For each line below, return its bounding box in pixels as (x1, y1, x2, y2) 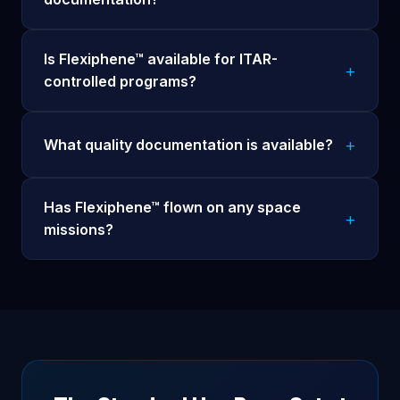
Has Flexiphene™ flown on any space (44, 198, 301, 217)
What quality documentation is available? (44, 135, 333, 154)
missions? (44, 221, 113, 239)
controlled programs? (44, 72, 196, 91)
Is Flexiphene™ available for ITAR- (44, 50, 278, 69)
